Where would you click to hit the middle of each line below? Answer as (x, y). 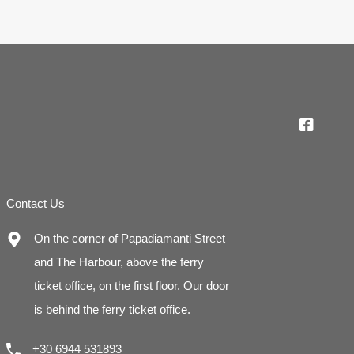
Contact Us (36, 203)
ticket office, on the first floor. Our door (132, 286)
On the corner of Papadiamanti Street (130, 238)
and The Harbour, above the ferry (119, 262)
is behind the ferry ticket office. (113, 309)
